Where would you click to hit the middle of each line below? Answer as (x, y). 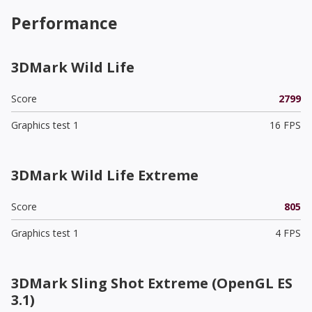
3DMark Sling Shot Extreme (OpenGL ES (152, 283)
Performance (64, 23)
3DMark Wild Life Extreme (105, 175)
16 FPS (285, 125)
